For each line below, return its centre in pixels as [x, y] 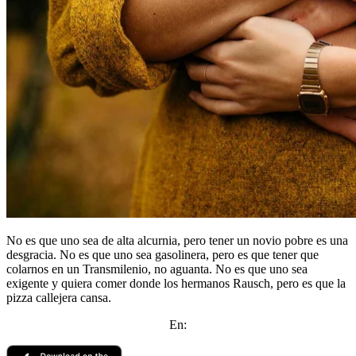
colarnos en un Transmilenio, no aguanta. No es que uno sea [157, 269]
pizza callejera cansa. [59, 298]
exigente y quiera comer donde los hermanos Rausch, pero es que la [176, 284]
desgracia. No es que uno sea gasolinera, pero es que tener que [163, 255]
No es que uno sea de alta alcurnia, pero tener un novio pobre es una [177, 241]
